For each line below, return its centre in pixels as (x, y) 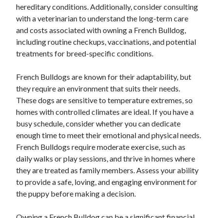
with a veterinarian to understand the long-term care (102, 18)
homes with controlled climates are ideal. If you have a (105, 112)
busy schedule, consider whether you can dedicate (99, 123)
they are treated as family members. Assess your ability (108, 170)
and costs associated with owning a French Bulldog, (101, 30)
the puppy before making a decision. (76, 193)
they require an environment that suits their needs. (98, 88)
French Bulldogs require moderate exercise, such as (101, 147)
